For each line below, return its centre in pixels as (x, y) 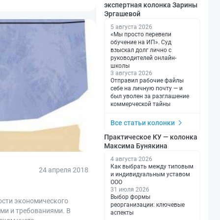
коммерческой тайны (140, 104)
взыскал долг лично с (141, 50)
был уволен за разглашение (150, 96)
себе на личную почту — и (147, 88)
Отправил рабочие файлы (147, 80)
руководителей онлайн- (143, 58)
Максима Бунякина (136, 146)
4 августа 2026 (131, 159)
